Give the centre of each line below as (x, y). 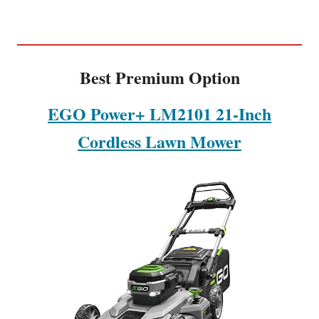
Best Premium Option (159, 77)
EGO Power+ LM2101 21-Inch (159, 113)
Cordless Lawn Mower (159, 141)
